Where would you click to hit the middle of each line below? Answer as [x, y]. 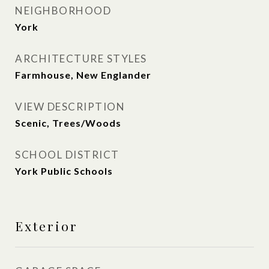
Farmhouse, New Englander [83, 75]
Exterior [47, 226]
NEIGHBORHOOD [63, 11]
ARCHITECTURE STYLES [81, 59]
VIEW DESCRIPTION [70, 107]
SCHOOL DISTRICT [67, 155]
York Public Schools [64, 171]
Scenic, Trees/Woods [68, 123]
